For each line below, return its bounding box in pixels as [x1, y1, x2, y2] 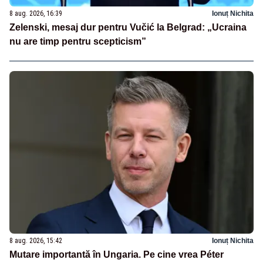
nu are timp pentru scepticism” [9, 36, 146, 47]
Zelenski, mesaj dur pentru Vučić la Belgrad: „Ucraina [9, 22, 247, 33]
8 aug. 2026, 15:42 [9, 237, 62, 245]
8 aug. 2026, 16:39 [9, 9, 62, 18]
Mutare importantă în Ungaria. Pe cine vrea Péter [9, 249, 224, 260]
